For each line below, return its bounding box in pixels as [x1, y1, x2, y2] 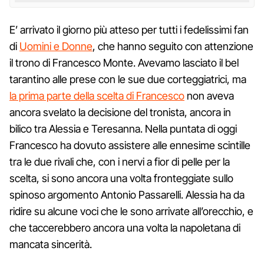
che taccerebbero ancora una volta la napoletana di [9, 221, 240, 234]
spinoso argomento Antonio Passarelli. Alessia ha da [9, 188, 245, 201]
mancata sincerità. [9, 237, 92, 250]
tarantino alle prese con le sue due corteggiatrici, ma [9, 72, 246, 85]
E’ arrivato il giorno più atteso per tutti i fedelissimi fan [9, 23, 249, 36]
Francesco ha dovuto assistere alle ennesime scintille [9, 138, 250, 151]
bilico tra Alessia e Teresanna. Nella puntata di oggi [9, 122, 237, 135]
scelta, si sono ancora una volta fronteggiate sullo [9, 171, 233, 184]
